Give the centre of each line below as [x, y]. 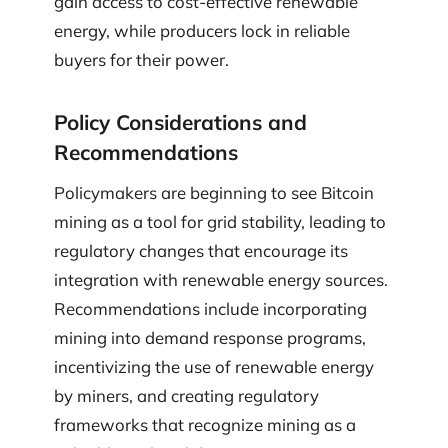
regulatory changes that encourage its [201, 250]
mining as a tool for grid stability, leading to [220, 221]
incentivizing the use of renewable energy [214, 366]
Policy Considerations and [180, 122]
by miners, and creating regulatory [186, 395]
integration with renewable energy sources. [221, 279]
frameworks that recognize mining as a [205, 424]
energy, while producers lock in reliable [202, 31]
